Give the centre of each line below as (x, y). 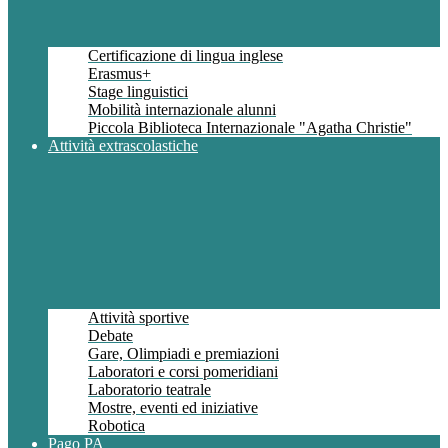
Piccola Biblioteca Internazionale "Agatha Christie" (250, 128)
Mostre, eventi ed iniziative (173, 408)
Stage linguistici (138, 92)
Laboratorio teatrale (149, 390)
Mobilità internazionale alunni (182, 110)
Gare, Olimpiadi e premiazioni (183, 354)
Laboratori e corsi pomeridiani (183, 372)
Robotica (116, 426)
